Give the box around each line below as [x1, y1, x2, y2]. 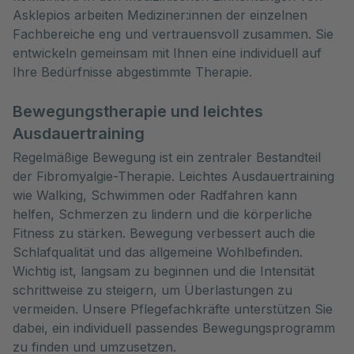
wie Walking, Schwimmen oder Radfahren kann [13, 187, 297, 203]
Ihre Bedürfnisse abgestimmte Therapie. [13, 64, 252, 80]
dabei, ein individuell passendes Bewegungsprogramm [13, 320, 335, 336]
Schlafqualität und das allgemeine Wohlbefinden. [13, 244, 303, 260]
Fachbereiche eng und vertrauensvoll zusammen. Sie [13, 26, 333, 42]
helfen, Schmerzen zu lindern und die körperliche [13, 206, 312, 222]
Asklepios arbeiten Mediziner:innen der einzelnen [13, 7, 307, 23]
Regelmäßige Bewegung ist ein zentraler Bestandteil [13, 149, 321, 165]
